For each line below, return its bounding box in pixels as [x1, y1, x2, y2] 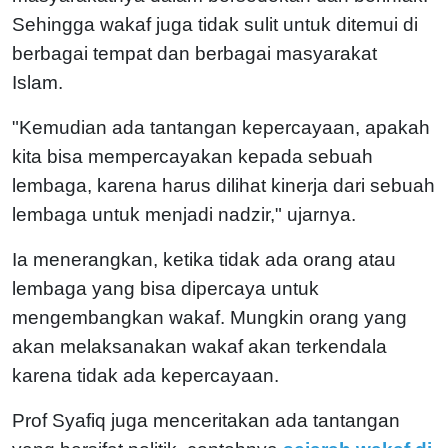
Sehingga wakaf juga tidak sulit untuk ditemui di [12, 13, 418, 35]
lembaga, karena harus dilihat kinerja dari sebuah [12, 174, 435, 196]
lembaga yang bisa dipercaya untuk [12, 277, 319, 299]
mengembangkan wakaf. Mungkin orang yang [12, 306, 407, 328]
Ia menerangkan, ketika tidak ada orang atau [12, 248, 396, 270]
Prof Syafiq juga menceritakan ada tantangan [12, 409, 400, 431]
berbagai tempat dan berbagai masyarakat [12, 42, 377, 64]
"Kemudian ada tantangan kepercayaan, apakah [12, 116, 430, 138]
